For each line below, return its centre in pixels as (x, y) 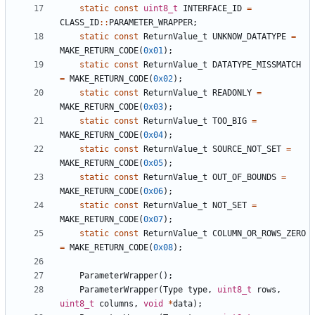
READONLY (232, 93)
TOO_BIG (230, 121)
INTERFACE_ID (212, 9)
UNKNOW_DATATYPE (249, 37)
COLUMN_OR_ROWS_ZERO (259, 234)
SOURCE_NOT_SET (247, 149)
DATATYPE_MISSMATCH (257, 65)
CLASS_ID (79, 23)
